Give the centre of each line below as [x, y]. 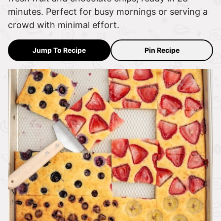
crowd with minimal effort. [64, 25]
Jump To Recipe [59, 50]
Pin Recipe [162, 50]
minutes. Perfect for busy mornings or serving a [108, 12]
